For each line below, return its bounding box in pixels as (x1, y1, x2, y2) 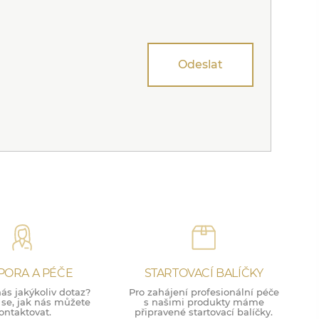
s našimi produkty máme (143, 296, 264, 308)
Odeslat (178, 58, 223, 71)
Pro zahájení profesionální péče (128, 286, 279, 298)
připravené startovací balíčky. (135, 306, 273, 318)
